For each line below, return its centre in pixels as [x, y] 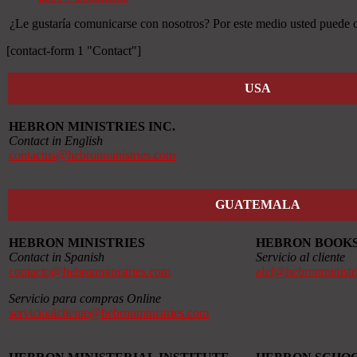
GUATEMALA [257, 204]
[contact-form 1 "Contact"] [74, 50]
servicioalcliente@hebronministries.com [109, 312]
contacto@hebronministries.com [90, 271]
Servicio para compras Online [85, 298]
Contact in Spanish [57, 257]
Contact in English [56, 140]
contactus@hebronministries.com [92, 155]
